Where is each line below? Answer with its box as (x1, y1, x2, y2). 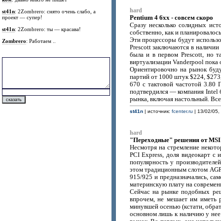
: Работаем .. (26, 38, 56, 44)
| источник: (143, 109, 172, 114)
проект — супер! (2, 14, 43, 20)
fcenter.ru (171, 109, 193, 114)
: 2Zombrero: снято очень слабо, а (15, 8, 96, 14)
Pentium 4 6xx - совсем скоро (129, 14, 213, 21)
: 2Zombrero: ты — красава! (15, 26, 81, 32)
